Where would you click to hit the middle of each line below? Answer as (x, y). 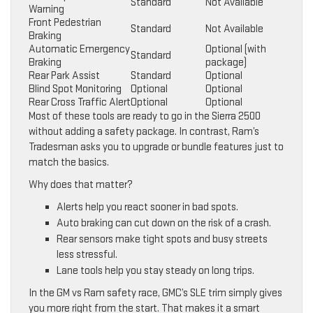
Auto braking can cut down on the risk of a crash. (164, 224)
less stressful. (87, 255)
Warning (46, 10)
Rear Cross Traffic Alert (80, 103)
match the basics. (69, 163)
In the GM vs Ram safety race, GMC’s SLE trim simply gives (155, 293)
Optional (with (236, 50)
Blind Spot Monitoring (75, 89)
